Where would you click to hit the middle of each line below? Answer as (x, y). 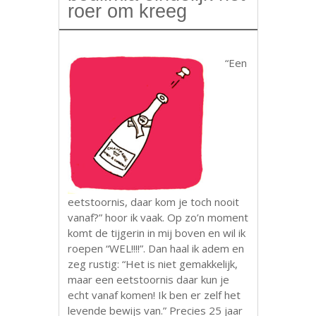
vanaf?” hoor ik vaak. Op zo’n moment (158, 218)
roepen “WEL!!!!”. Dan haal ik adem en (156, 249)
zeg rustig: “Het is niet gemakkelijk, (153, 264)
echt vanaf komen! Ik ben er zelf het (154, 295)
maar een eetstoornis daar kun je (149, 280)
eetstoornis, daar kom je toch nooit (154, 202)
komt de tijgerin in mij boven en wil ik (157, 233)
